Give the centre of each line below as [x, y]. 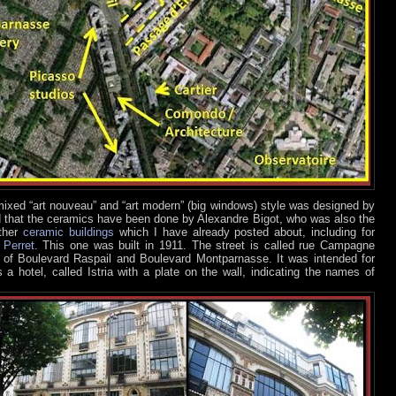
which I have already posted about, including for [247, 232]
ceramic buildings [71, 232]
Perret [19, 245]
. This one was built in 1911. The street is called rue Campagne [205, 245]
